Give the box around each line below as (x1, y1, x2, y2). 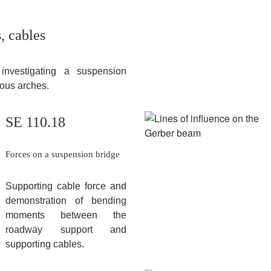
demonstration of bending (5, 195, 126, 206)
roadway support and (5, 224, 126, 235)
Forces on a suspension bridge (5, 149, 120, 159)
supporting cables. (5, 238, 84, 249)
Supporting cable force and (5, 180, 126, 191)
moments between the (5, 209, 126, 220)
